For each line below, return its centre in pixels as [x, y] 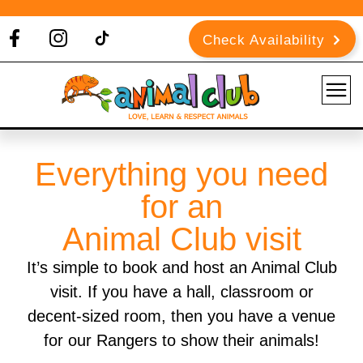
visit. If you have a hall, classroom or [181, 292]
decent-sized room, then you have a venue [181, 316]
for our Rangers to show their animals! [181, 340]
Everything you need [181, 174]
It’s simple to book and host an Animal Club [181, 267]
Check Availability [264, 40]
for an [181, 207]
